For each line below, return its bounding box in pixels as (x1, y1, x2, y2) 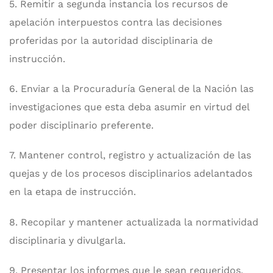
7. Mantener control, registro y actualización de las (9, 149, 251, 161)
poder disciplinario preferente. (9, 119, 154, 132)
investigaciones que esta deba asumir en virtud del (9, 101, 249, 113)
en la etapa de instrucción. (9, 186, 136, 198)
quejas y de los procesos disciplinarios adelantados (9, 168, 252, 180)
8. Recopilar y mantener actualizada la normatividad (9, 216, 258, 228)
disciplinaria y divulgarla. (9, 234, 126, 246)
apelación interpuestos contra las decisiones (9, 16, 222, 28)
